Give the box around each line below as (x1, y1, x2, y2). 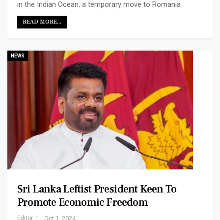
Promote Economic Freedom (17, 195, 148, 209)
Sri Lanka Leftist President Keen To (17, 182, 177, 196)
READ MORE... (23, 18, 61, 26)
